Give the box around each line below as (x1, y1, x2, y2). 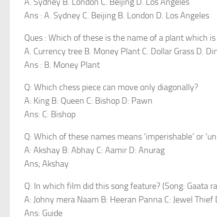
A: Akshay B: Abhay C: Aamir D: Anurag (24, 145, 165, 155)
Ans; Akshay (24, 158, 69, 169)
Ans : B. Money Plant (24, 60, 100, 70)
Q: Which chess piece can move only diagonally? (24, 82, 198, 93)
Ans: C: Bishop (24, 109, 76, 120)
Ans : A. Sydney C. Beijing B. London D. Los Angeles (24, 10, 209, 21)
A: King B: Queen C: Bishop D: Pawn (24, 95, 153, 106)
